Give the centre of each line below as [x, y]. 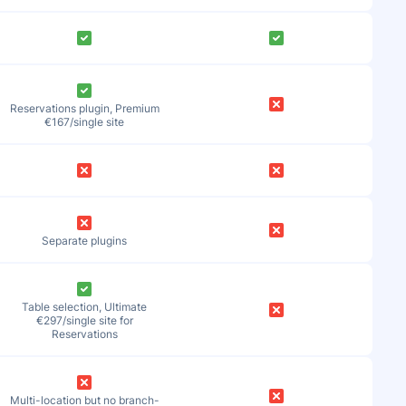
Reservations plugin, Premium [84, 108]
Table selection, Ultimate [85, 307]
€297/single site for [84, 320]
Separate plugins [85, 241]
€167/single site [85, 122]
